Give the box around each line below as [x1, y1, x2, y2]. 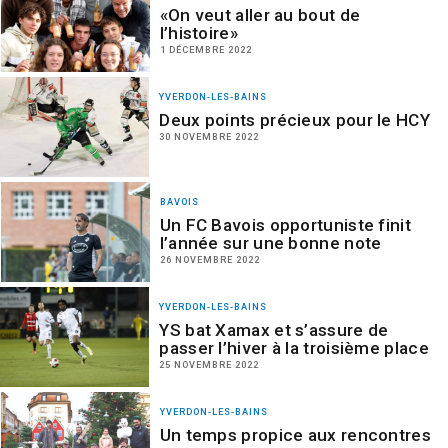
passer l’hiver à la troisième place [159, 338, 429, 358]
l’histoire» [159, 23, 238, 43]
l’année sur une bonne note [159, 233, 382, 253]
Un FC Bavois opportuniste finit [159, 215, 411, 235]
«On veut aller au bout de [159, 5, 361, 25]
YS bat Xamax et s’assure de [159, 320, 389, 340]
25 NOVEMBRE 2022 [159, 359, 260, 370]
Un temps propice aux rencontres [159, 425, 431, 445]
